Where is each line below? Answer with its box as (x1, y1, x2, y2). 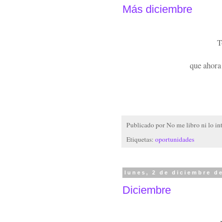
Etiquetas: (126, 134, 155, 144)
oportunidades (155, 134, 194, 144)
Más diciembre (122, 2, 192, 15)
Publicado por (126, 120, 166, 130)
